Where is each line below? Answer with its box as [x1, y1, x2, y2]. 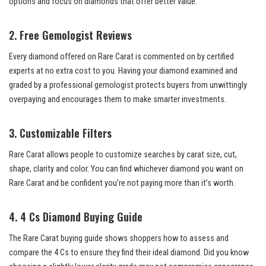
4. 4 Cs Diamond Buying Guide [9, 209, 142, 225]
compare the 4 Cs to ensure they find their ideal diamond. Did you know [9, 248, 249, 258]
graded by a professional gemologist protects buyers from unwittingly [9, 80, 247, 91]
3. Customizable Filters [9, 125, 112, 141]
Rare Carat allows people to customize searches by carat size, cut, [9, 150, 237, 160]
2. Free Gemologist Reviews [9, 27, 132, 43]
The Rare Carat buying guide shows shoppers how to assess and [9, 233, 229, 244]
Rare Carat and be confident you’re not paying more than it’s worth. [9, 178, 235, 189]
